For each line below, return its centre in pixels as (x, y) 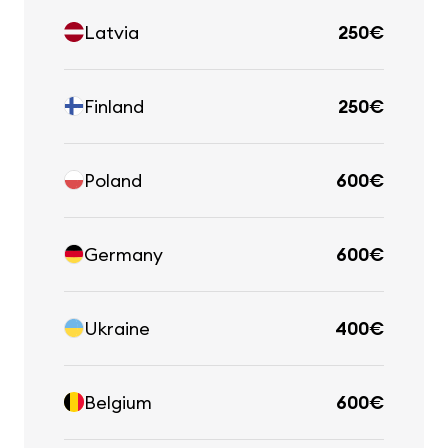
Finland (114, 107)
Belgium (118, 403)
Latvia (111, 33)
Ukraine (117, 329)
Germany (123, 255)
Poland (113, 181)
